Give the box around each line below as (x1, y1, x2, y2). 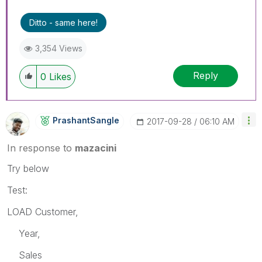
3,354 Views (35, 43, 82, 53)
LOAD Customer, (7, 205, 78, 218)
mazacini (75, 142, 116, 154)
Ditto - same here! (29, 17, 98, 27)
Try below (7, 162, 49, 174)
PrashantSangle (53, 115, 119, 125)
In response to (7, 142, 75, 154)
